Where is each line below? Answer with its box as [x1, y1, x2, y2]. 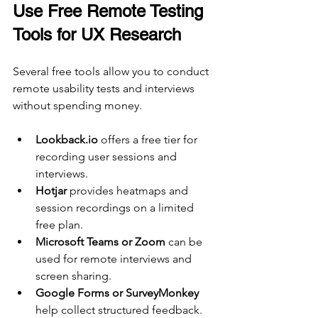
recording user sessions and [35, 150, 180, 164]
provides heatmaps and [67, 184, 191, 198]
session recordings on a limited [35, 201, 197, 215]
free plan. [35, 218, 83, 232]
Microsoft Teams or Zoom [35, 235, 165, 249]
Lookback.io [35, 133, 98, 147]
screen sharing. [35, 269, 111, 283]
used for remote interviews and [35, 252, 194, 266]
